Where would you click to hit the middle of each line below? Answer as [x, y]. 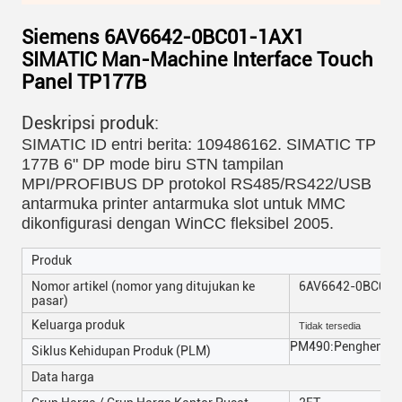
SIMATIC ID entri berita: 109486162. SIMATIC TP [199, 144]
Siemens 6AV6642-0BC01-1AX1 [163, 37]
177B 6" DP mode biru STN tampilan [153, 164]
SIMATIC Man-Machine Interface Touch [197, 60]
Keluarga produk [78, 325]
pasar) [50, 301]
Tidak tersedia [330, 326]
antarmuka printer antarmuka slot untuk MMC [184, 204]
